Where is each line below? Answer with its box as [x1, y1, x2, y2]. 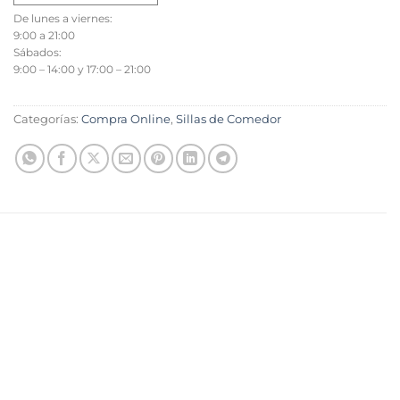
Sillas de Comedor [176, 112, 281, 126]
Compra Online [81, 112, 171, 126]
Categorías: [13, 112, 81, 126]
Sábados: [13, 45, 62, 59]
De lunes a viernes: [13, 11, 112, 25]
